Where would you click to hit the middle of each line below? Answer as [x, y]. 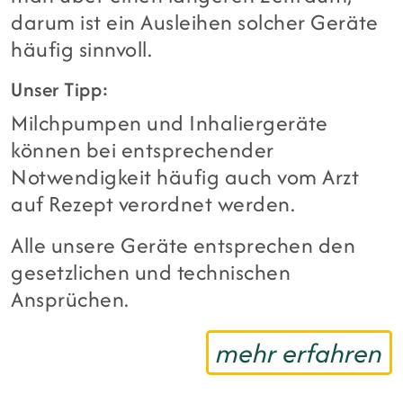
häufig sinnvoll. [82, 49]
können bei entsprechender [143, 150]
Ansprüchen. [70, 300]
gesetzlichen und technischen [151, 273]
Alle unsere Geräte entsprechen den [184, 246]
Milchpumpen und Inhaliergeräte [170, 123]
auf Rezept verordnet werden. [153, 204]
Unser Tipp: [60, 90]
